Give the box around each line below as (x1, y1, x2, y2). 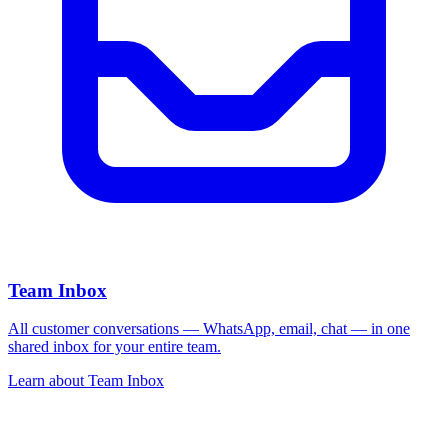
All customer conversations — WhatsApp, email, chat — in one (8, 320, 410, 338)
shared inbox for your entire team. (8, 338, 221, 356)
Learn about (8, 372, 88, 390)
